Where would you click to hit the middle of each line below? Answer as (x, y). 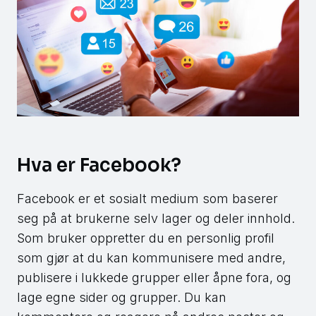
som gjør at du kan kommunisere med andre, (151, 258)
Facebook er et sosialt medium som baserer (147, 199)
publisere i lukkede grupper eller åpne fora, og (154, 278)
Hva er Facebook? (99, 166)
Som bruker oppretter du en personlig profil (146, 238)
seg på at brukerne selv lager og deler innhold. (156, 219)
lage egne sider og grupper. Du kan (122, 298)
